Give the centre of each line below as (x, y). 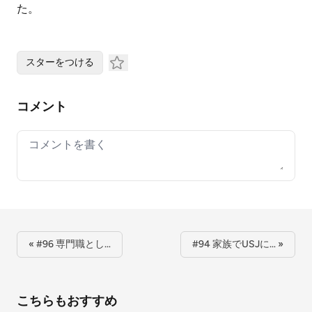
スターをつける (60, 62)
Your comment (65, 144)
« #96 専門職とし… (70, 244)
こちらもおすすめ (67, 301)
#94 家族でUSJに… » (238, 244)
